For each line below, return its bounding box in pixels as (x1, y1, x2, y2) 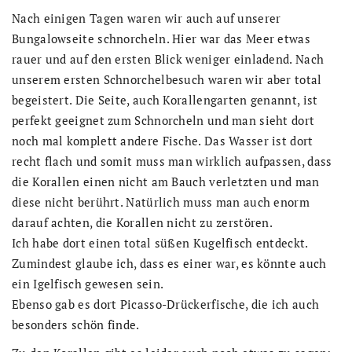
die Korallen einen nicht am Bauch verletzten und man (12, 173, 320, 189)
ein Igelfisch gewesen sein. (12, 275, 164, 291)
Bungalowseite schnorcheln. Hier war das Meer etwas (12, 30, 310, 46)
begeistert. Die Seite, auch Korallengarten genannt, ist (12, 91, 318, 108)
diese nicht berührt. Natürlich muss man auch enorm (12, 193, 310, 210)
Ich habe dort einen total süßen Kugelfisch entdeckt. (12, 234, 308, 251)
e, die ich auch (238, 295, 320, 312)
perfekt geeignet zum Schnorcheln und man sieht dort (12, 112, 315, 128)
